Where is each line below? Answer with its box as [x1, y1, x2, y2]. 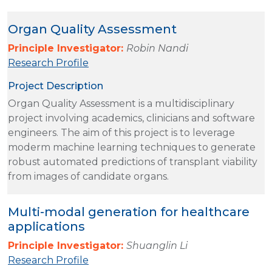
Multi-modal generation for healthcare [8, 204, 250, 219]
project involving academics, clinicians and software [8, 112, 255, 124]
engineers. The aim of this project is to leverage [8, 126, 235, 138]
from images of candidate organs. [8, 170, 169, 182]
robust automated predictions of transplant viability [8, 155, 257, 168]
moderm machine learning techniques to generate [8, 141, 256, 153]
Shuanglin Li [126, 239, 188, 251]
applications [8, 219, 85, 234]
